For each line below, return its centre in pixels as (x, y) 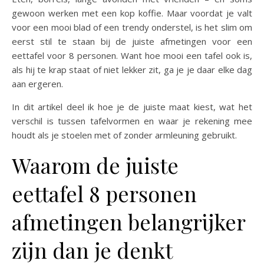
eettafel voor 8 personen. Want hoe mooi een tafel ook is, (132, 55)
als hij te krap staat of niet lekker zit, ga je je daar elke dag (132, 69)
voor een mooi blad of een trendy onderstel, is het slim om (132, 27)
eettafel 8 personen (104, 193)
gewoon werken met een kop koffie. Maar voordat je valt (132, 13)
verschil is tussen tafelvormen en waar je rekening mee (132, 121)
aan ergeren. (37, 83)
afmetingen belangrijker (128, 221)
